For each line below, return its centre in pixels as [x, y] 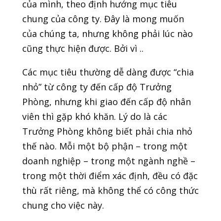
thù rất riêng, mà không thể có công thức [110, 191]
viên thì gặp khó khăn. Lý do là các [94, 117]
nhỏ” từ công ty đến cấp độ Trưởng [97, 87]
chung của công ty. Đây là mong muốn [103, 19]
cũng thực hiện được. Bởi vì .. [83, 49]
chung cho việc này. [63, 205]
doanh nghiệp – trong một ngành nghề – [109, 161]
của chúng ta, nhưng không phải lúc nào [107, 34]
